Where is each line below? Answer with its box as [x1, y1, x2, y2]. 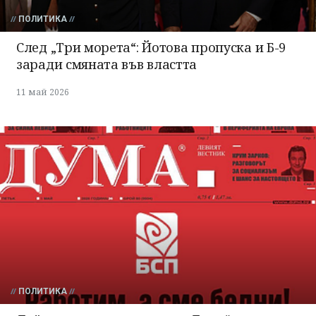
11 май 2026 [16, 85, 69, 98]
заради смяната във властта [16, 55, 197, 73]
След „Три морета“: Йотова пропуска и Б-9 [16, 38, 286, 56]
